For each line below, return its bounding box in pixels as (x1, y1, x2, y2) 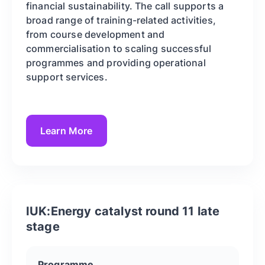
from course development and (26, 28, 165, 41)
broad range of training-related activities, (26, 14, 216, 27)
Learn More (40, 124, 93, 137)
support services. (26, 71, 108, 83)
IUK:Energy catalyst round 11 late (26, 204, 220, 219)
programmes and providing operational (26, 57, 206, 69)
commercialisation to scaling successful (26, 43, 212, 55)
